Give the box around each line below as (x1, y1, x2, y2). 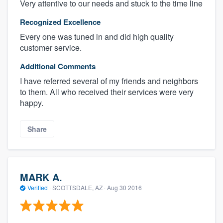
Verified (26, 183, 49, 192)
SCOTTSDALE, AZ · (51, 183, 107, 192)
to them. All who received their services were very (20, 86, 194, 98)
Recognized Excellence (20, 16, 101, 28)
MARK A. (20, 169, 62, 184)
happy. (20, 97, 43, 109)
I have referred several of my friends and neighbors (20, 75, 198, 87)
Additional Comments (20, 61, 96, 72)
